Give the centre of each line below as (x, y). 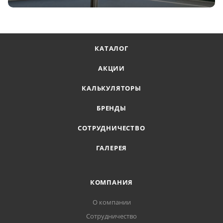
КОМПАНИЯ (111, 182)
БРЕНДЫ (111, 108)
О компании (111, 202)
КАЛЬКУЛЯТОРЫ (111, 88)
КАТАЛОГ (111, 49)
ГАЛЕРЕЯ (111, 148)
